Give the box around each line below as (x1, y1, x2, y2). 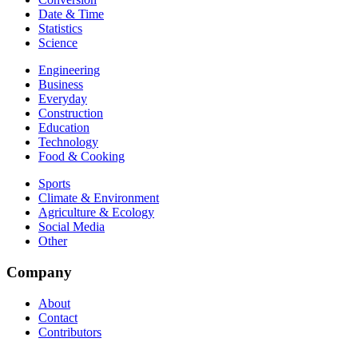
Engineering (38, 63, 100, 78)
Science (38, 36, 78, 50)
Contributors (38, 324, 101, 339)
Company (6, 264, 72, 281)
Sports (38, 177, 70, 191)
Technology (38, 135, 98, 149)
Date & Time (38, 7, 104, 22)
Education (38, 121, 89, 135)
